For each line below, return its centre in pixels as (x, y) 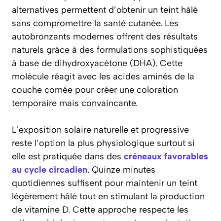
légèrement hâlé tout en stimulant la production (108, 197)
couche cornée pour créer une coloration (95, 90)
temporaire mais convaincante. (75, 103)
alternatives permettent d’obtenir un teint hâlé (105, 10)
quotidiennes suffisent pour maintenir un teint (105, 183)
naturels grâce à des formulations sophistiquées (110, 50)
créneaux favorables (166, 157)
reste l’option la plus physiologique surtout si (103, 143)
